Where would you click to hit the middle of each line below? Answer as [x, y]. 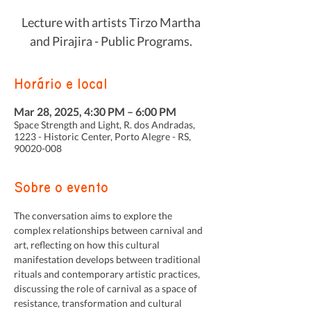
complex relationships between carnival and [109, 230]
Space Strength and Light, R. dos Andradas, [104, 125]
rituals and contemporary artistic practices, [108, 274]
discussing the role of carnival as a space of [107, 288]
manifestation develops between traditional [108, 259]
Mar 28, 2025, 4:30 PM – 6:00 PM [95, 111]
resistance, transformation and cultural [99, 303]
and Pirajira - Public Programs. [111, 41]
